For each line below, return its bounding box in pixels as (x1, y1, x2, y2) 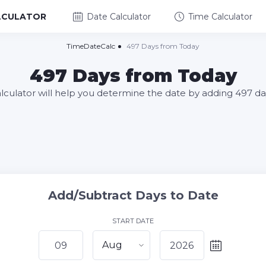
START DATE (112, 217, 154, 225)
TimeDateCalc (66, 42, 115, 50)
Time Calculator (188, 11, 252, 22)
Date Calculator (87, 11, 151, 22)
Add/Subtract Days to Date (47, 188, 218, 202)
